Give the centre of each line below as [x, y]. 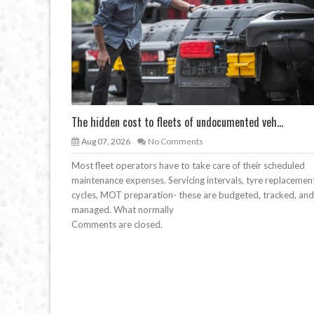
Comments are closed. [117, 225]
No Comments [176, 142]
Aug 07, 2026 [106, 142]
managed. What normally [123, 210]
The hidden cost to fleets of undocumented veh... [177, 122]
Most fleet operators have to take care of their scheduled [188, 166]
